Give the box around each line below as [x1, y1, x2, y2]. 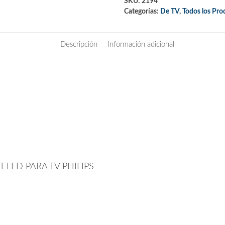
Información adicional [107, 40, 174, 48]
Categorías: [124, 8, 160, 15]
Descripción [60, 40, 97, 48]
